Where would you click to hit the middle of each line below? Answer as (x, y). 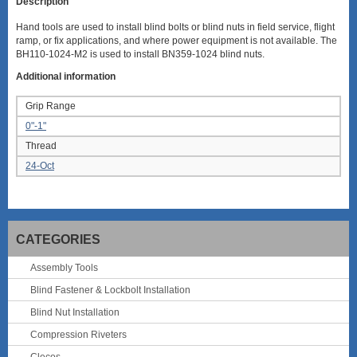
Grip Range (51, 106)
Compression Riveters (78, 335)
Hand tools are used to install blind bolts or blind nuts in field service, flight (175, 27)
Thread (41, 146)
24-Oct (40, 166)
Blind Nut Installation (75, 313)
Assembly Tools (64, 268)
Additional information (66, 77)
